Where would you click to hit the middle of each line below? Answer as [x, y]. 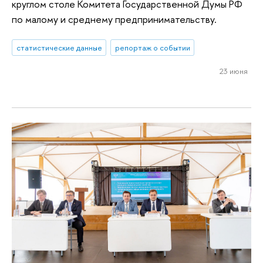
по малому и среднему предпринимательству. [114, 19]
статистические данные [59, 48]
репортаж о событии [152, 48]
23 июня [233, 71]
